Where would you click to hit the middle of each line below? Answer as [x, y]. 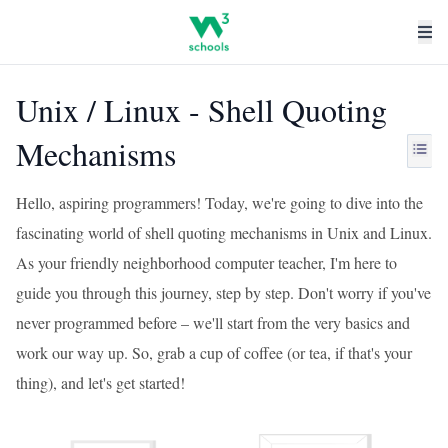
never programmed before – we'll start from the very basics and [213, 322]
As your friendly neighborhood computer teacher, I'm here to [206, 262]
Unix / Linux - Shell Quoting [201, 109]
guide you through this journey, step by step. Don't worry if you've [223, 292]
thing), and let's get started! [100, 382]
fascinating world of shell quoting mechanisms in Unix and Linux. [224, 232]
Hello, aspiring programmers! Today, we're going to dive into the [219, 202]
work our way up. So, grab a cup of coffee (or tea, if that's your [214, 352]
